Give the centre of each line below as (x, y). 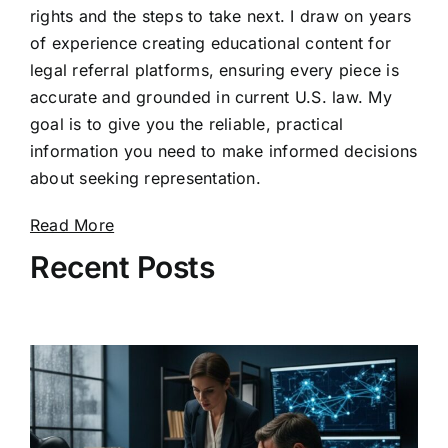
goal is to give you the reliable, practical (186, 124)
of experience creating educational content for (210, 43)
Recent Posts (122, 267)
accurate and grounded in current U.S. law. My (210, 97)
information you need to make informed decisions (223, 151)
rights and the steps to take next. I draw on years (220, 16)
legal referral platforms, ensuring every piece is (214, 70)
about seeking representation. (145, 178)
